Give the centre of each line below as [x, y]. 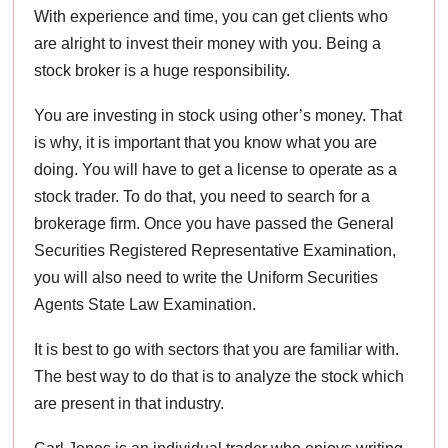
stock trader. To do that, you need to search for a [202, 196]
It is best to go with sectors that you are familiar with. [217, 349]
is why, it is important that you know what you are [206, 142]
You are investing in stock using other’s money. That [218, 115]
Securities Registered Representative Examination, [215, 250]
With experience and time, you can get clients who [211, 16]
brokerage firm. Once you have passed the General [214, 223]
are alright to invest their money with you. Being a [208, 43]
